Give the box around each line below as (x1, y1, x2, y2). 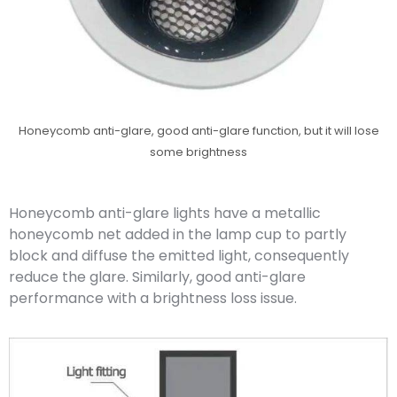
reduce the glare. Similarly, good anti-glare (9, 266, 306, 287)
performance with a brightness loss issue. (9, 287, 297, 308)
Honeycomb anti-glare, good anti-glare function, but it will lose (18, 121, 379, 139)
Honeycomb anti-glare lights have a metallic (9, 202, 321, 223)
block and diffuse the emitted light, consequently (9, 245, 349, 266)
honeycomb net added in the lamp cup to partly (9, 223, 346, 245)
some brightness (150, 143, 247, 160)
